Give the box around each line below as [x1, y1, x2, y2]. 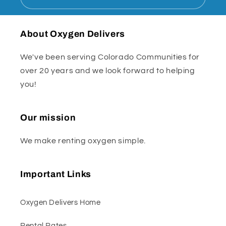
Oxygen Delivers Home [20, 198, 101, 206]
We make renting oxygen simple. [20, 137, 146, 145]
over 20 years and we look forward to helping [20, 67, 195, 75]
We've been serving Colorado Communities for [20, 53, 200, 62]
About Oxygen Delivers [20, 29, 125, 39]
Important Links [20, 169, 91, 180]
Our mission [20, 113, 76, 123]
